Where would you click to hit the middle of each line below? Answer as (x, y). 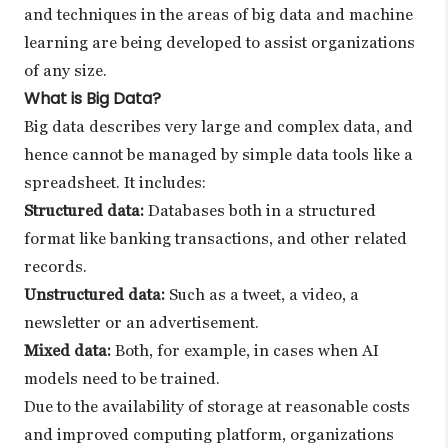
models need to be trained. (122, 378)
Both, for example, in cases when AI (245, 350)
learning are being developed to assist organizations (219, 42)
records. (55, 266)
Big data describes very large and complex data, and (218, 126)
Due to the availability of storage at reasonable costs (217, 406)
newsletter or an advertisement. (141, 322)
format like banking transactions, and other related (215, 238)
